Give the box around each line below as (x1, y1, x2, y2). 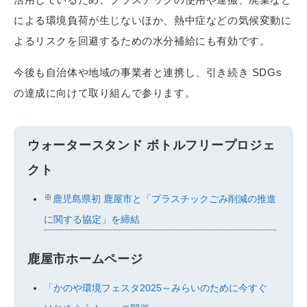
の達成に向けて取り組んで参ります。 (14, 86, 196, 99)
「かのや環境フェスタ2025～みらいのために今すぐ (44, 282, 268, 294)
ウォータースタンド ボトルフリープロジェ (27, 138, 275, 152)
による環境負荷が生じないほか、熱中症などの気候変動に (14, 14, 292, 26)
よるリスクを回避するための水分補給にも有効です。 (14, 34, 271, 47)
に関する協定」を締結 (44, 214, 140, 225)
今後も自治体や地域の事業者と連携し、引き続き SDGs (14, 66, 282, 78)
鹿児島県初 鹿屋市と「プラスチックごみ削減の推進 (53, 193, 277, 204)
